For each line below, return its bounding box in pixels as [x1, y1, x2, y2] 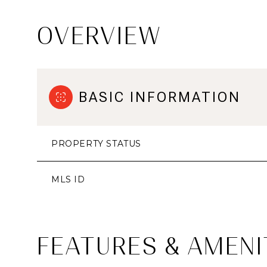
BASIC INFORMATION [79, 89, 241, 105]
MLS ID [51, 174, 85, 185]
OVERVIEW [37, 22, 162, 50]
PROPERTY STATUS [51, 138, 141, 149]
